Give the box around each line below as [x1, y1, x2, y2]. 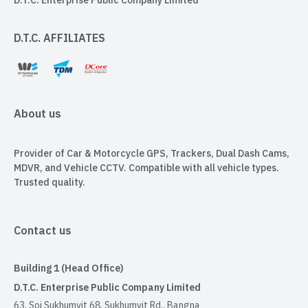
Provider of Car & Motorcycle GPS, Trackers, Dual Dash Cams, [14, 145, 289, 162]
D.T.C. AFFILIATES [14, 30, 105, 49]
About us [14, 104, 61, 124]
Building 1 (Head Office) [14, 260, 124, 276]
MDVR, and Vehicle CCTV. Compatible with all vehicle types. [14, 159, 279, 176]
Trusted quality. [14, 174, 85, 190]
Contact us [14, 222, 71, 241]
